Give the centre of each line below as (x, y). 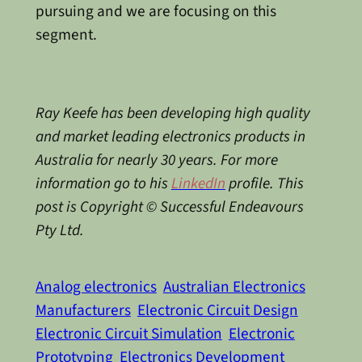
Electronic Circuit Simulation (128, 334)
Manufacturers (83, 311)
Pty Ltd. (59, 230)
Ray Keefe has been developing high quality (173, 113)
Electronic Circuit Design (217, 311)
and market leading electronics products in (170, 136)
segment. (66, 35)
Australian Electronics (234, 287)
